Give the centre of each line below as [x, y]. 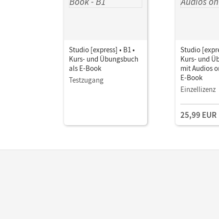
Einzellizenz [198, 89]
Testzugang [86, 80]
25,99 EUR [198, 115]
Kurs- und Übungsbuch [104, 59]
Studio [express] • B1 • [102, 50]
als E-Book [85, 68]
